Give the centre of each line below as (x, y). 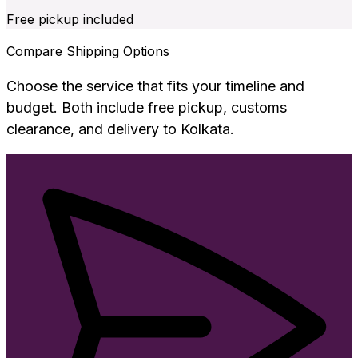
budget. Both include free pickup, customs (147, 108)
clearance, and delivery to (91, 129)
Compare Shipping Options (88, 52)
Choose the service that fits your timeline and (155, 86)
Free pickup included (70, 20)
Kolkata (205, 129)
